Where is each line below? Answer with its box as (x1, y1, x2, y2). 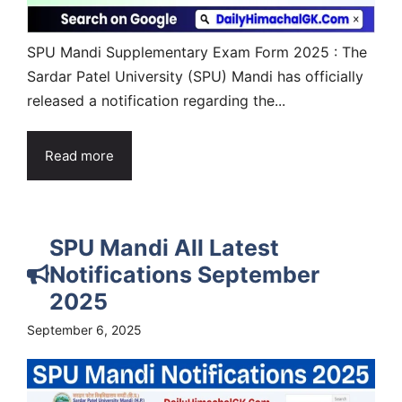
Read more (45, 146, 114, 164)
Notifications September (49, 260, 319, 288)
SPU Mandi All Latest (49, 233, 279, 261)
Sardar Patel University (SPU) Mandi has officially (27, 66, 363, 85)
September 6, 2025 (27, 321, 142, 337)
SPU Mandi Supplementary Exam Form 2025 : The (27, 42, 367, 61)
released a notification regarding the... (27, 91, 285, 109)
